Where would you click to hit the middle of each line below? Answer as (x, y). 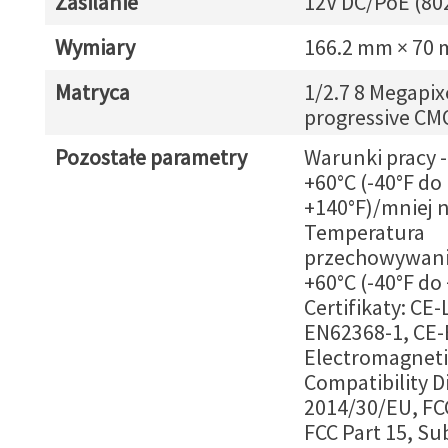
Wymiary (94, 47)
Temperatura (364, 232)
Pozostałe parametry (150, 157)
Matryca (92, 92)
